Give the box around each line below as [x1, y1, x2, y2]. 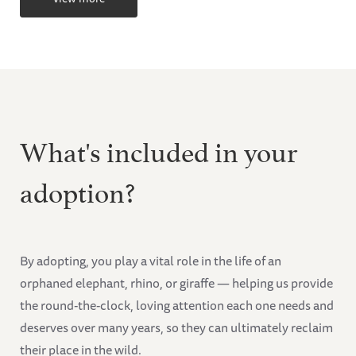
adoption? [20, 169, 135, 211]
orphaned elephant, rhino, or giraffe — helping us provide [20, 273, 333, 294]
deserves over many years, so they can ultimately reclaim [20, 317, 333, 339]
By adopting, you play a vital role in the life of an [20, 250, 281, 272]
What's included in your [20, 129, 297, 170]
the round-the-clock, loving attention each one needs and [20, 295, 334, 316]
